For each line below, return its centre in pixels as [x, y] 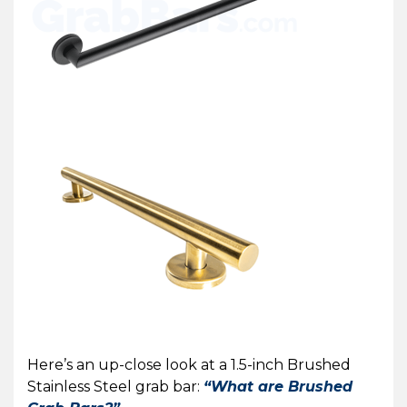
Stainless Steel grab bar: [115, 386]
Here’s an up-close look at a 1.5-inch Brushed [189, 364]
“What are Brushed [278, 386]
